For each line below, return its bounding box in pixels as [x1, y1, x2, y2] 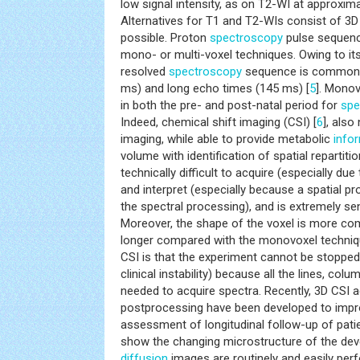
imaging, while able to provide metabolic [121, 132, 333, 146]
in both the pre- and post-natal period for [121, 98, 341, 112]
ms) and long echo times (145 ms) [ [121, 81, 309, 96]
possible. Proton [121, 31, 210, 45]
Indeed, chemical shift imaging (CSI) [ [121, 115, 317, 129]
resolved [121, 64, 169, 79]
